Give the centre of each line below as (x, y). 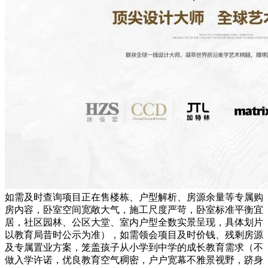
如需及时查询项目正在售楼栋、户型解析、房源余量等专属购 (134, 197)
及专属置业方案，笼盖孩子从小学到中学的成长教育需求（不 (134, 248)
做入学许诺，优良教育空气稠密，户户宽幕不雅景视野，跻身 (134, 260)
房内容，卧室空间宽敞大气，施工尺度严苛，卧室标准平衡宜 (134, 210)
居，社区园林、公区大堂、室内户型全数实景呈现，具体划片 (134, 223)
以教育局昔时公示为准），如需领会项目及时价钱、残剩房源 (134, 235)
